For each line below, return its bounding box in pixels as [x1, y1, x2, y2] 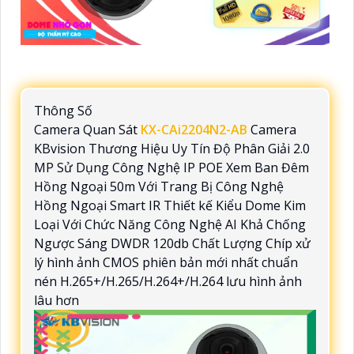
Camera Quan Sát [34, 120, 141, 138]
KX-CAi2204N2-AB [141, 120, 247, 138]
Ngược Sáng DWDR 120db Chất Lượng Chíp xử [34, 234, 311, 252]
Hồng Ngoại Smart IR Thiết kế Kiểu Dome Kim [34, 196, 306, 214]
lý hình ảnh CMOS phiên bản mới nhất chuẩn [34, 253, 298, 271]
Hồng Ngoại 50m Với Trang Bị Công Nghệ [34, 177, 284, 195]
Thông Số [34, 101, 92, 119]
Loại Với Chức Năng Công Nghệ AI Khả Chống [34, 215, 306, 233]
